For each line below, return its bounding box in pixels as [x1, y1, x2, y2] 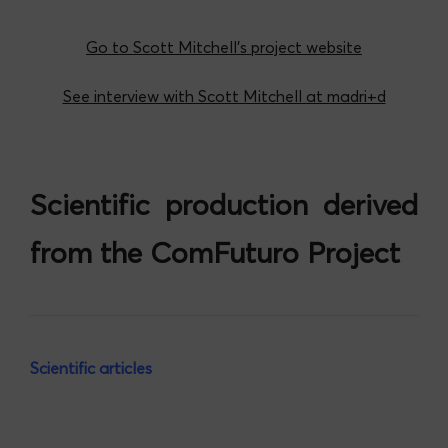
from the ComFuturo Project [30, 235, 400, 271]
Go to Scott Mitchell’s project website [86, 37, 362, 58]
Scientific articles [30, 358, 152, 379]
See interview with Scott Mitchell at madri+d [62, 86, 386, 107]
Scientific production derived [30, 187, 418, 223]
